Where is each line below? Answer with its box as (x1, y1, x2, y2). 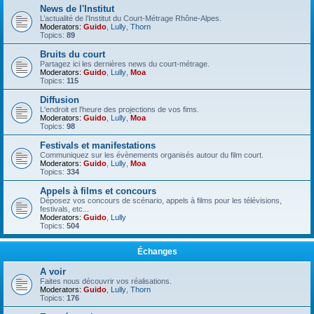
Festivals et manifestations (40, 140, 156, 151)
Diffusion (40, 95, 79, 105)
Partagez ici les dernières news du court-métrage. (40, 60, 210, 68)
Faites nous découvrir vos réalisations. (40, 277, 172, 285)
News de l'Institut (40, 4, 114, 14)
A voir (40, 266, 66, 277)
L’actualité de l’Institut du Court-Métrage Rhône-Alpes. (40, 14, 221, 22)
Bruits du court (40, 49, 105, 60)
